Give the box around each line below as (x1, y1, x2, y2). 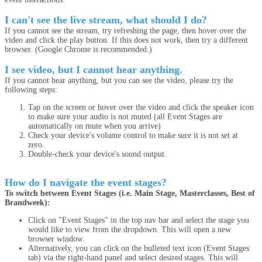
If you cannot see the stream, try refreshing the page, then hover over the (5, 26, 246, 35)
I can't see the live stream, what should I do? (5, 14, 207, 26)
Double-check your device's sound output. (28, 150, 169, 158)
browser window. (28, 235, 87, 243)
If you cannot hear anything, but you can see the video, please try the (5, 76, 233, 85)
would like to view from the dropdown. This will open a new (28, 225, 231, 234)
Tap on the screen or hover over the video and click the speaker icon (28, 103, 254, 112)
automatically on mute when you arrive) (28, 122, 163, 130)
